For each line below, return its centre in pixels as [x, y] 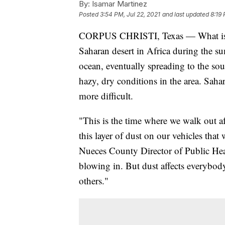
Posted [89, 14]
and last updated [186, 14]
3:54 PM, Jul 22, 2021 [130, 14]
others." [94, 180]
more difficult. [106, 95]
